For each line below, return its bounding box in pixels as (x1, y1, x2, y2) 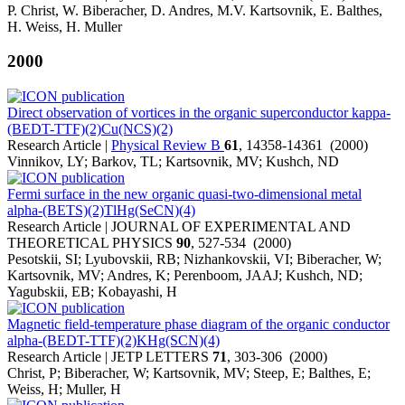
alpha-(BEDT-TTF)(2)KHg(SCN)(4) (7, 333, 220, 348)
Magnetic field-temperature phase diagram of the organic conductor (7, 316, 390, 332)
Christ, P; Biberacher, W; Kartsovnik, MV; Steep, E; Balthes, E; (7, 365, 371, 381)
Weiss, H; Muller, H (7, 381, 121, 397)
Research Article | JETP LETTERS (7, 349, 212, 364)
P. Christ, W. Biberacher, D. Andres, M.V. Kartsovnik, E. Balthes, (7, 2, 382, 18)
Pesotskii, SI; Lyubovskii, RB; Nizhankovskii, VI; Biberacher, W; (7, 251, 381, 267)
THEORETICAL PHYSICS (7, 235, 176, 250)
